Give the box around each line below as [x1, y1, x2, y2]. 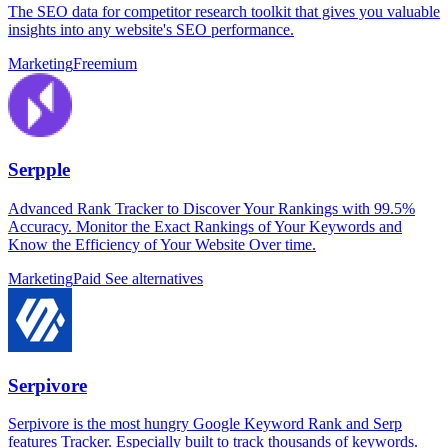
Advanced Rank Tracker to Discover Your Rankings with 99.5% [8, 199, 415, 217]
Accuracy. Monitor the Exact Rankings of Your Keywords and [8, 217, 402, 235]
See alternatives [101, 269, 203, 287]
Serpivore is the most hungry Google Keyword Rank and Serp [8, 415, 402, 433]
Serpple [8, 159, 70, 181]
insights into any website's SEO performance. [8, 20, 294, 38]
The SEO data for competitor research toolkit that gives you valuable [8, 2, 440, 20]
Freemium [73, 54, 137, 72]
